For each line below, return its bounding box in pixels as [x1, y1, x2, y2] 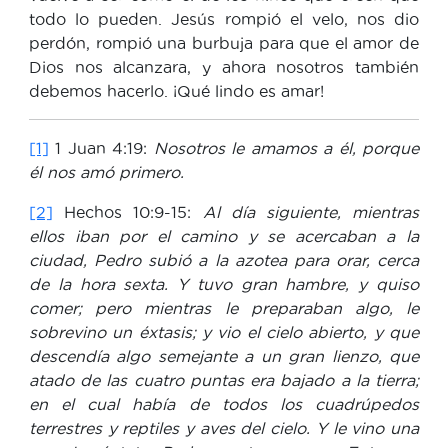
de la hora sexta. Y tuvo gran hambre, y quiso [29, 274, 419, 293]
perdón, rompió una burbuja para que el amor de [29, 33, 419, 52]
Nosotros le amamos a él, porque [153, 138, 420, 157]
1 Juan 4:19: [49, 138, 154, 157]
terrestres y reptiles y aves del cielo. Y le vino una [29, 418, 419, 437]
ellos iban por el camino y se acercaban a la [29, 226, 419, 245]
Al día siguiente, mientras [202, 202, 419, 221]
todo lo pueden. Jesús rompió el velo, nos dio [29, 9, 419, 28]
